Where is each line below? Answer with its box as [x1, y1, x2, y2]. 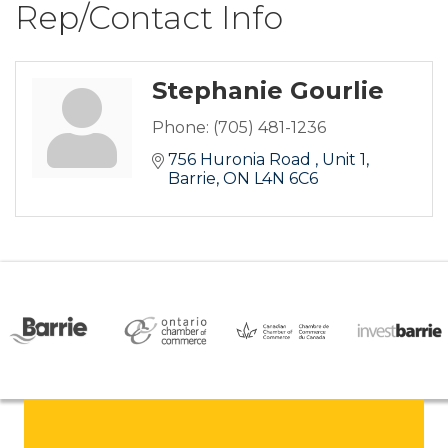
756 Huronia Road [168, 150, 315, 170]
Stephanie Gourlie [152, 76, 384, 106]
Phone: [152, 118, 209, 138]
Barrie [168, 169, 216, 189]
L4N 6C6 [254, 169, 318, 189]
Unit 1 [322, 150, 366, 170]
